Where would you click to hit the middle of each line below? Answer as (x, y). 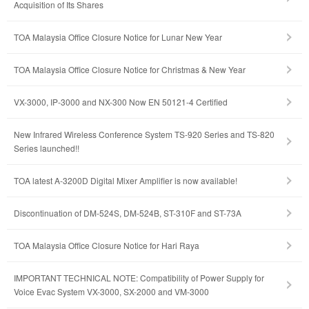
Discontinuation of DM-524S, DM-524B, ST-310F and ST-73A (128, 213)
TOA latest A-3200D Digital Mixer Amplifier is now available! (126, 181)
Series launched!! (47, 148)
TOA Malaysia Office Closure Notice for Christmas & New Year (130, 70)
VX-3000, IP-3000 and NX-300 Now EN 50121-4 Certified (121, 102)
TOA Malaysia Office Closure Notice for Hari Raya (107, 246)
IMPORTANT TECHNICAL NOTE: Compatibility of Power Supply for (139, 278)
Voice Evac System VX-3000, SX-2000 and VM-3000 (111, 292)
